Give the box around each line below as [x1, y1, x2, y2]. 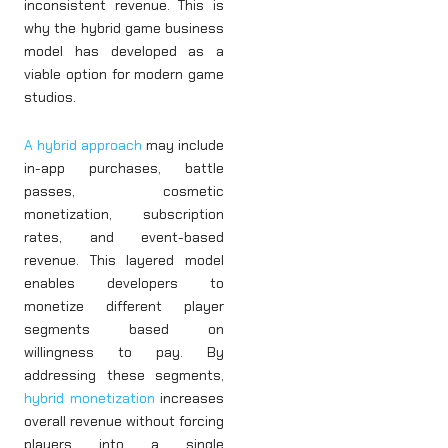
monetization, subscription [24, 204, 224, 223]
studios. [24, 88, 76, 107]
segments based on [24, 319, 224, 338]
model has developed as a [24, 42, 224, 61]
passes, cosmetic [24, 181, 224, 200]
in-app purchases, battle [24, 158, 224, 177]
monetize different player [24, 296, 224, 315]
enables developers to [24, 273, 224, 292]
